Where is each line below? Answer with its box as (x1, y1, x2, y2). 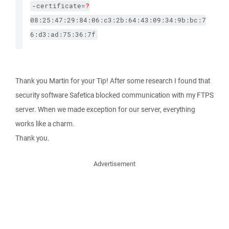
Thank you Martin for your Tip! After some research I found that (15, 76, 210, 85)
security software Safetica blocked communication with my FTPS (15, 90, 214, 100)
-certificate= (32, 2, 85, 10)
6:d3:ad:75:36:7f (30, 30, 96, 39)
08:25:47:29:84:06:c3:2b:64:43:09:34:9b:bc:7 (30, 16, 206, 25)
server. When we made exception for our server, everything (15, 105, 195, 114)
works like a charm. (15, 119, 75, 128)
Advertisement (94, 159, 135, 168)
